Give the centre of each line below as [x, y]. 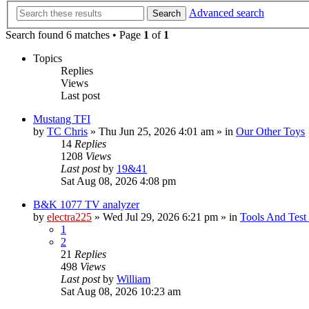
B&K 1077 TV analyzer [86, 204]
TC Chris [67, 131]
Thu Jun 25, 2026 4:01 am [156, 131]
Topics [48, 58]
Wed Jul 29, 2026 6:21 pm [160, 217]
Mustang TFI [62, 119]
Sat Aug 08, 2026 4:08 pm [118, 181]
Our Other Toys [270, 131]
